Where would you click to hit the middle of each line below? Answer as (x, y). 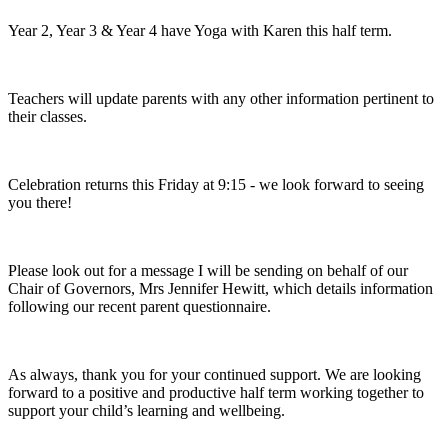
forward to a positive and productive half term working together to (216, 392)
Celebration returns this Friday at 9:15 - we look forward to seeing (216, 184)
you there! (40, 202)
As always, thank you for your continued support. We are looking (214, 374)
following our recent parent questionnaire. (139, 306)
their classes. (47, 116)
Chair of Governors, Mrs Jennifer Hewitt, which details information (220, 288)
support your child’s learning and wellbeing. (146, 410)
